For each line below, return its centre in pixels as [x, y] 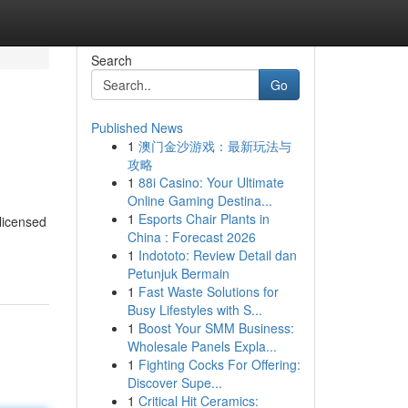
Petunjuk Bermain [178, 273]
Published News [137, 127]
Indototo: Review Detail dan [217, 255]
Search [111, 60]
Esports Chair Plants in [204, 219]
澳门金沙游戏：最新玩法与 [214, 146]
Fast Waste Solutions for [208, 291]
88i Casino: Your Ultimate [211, 182]
